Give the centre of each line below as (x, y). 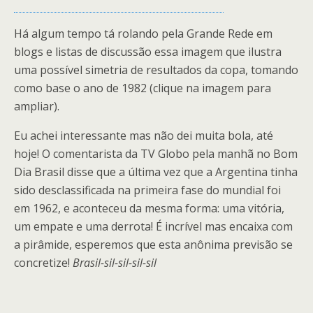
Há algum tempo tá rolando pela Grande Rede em (143, 34)
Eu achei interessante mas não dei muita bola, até (144, 136)
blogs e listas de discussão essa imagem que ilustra (148, 52)
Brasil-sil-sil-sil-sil (115, 263)
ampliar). (37, 106)
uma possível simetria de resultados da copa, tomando (156, 70)
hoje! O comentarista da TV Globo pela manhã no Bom (156, 154)
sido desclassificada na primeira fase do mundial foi (147, 190)
